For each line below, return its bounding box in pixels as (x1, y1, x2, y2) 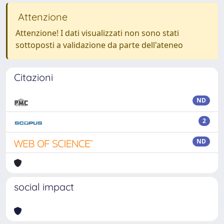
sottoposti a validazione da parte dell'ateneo (15, 39, 183, 50)
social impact (14, 180, 74, 193)
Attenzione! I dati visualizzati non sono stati (15, 27, 179, 38)
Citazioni (14, 70, 53, 83)
